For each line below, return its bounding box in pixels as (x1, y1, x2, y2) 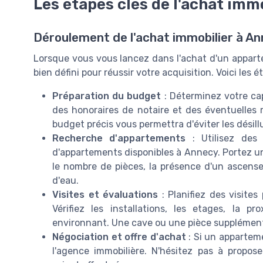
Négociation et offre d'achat (52, 231, 186, 242)
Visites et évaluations (52, 188, 159, 200)
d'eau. (52, 174, 79, 186)
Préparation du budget (52, 90, 161, 102)
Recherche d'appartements (52, 132, 186, 144)
